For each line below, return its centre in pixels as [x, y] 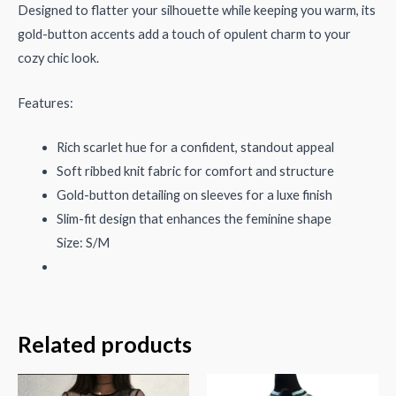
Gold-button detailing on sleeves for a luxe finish [194, 194]
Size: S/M [83, 242]
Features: [46, 103]
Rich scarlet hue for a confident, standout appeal [195, 147]
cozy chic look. [58, 58]
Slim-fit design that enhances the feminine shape [194, 218]
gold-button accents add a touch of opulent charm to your [184, 34]
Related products [105, 344]
